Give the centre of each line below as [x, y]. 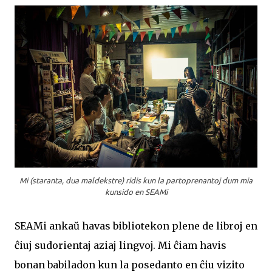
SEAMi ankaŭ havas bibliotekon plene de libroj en [136, 226]
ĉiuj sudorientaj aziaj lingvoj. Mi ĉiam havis [121, 246]
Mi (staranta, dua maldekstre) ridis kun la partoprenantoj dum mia [136, 181]
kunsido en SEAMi [136, 192]
